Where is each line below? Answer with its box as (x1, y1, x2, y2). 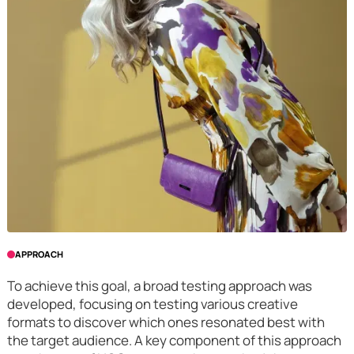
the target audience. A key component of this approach (6, 330, 341, 349)
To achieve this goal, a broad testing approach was (6, 276, 312, 295)
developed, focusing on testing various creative (6, 294, 298, 313)
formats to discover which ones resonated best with (6, 312, 325, 331)
